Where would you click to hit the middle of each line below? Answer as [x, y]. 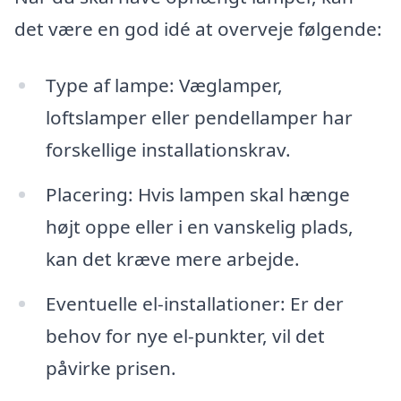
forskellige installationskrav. [168, 150]
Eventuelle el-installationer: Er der [194, 304]
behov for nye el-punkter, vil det [185, 336]
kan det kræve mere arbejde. [172, 259]
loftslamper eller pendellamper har [199, 118]
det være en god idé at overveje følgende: [198, 28]
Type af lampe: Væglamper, [164, 85]
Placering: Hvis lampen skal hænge [197, 195]
